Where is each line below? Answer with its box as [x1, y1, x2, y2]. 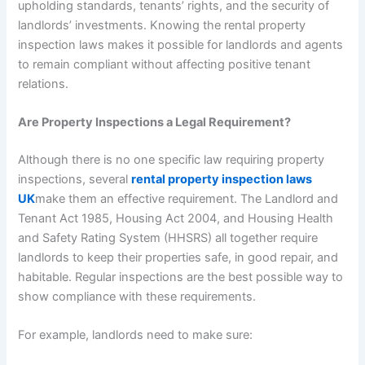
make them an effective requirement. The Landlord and [35, 191, 339, 207]
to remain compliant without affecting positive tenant [18, 56, 311, 72]
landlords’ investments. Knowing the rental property [18, 17, 306, 33]
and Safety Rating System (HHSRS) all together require [18, 231, 319, 246]
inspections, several [18, 172, 132, 187]
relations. [18, 76, 69, 91]
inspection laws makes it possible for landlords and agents [18, 37, 344, 52]
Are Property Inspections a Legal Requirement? [18, 115, 292, 130]
